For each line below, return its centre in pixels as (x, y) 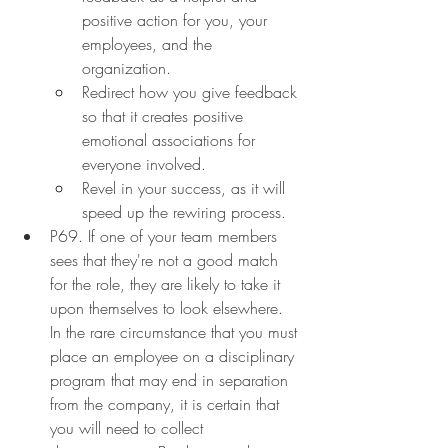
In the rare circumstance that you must (176, 331)
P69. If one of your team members (166, 235)
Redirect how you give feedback (192, 91)
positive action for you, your (177, 19)
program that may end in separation (171, 379)
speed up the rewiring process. (184, 211)
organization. (126, 67)
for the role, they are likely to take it (167, 283)
